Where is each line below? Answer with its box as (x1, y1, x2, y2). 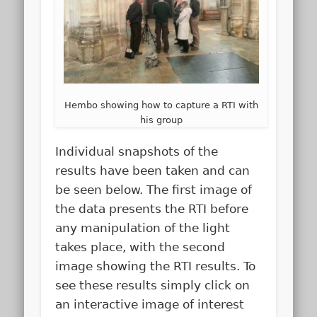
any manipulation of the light (55, 221, 231, 236)
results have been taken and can (55, 163, 250, 178)
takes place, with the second (55, 240, 226, 255)
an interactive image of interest (55, 297, 245, 312)
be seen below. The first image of (55, 183, 253, 197)
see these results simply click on (55, 278, 250, 293)
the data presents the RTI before (55, 202, 249, 217)
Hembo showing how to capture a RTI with (64, 100, 259, 111)
